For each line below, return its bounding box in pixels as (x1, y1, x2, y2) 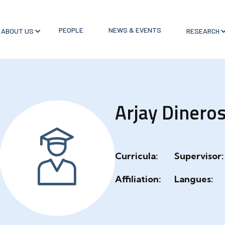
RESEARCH (186, 27, 219, 35)
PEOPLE (58, 25, 83, 34)
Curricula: (115, 150, 158, 162)
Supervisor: (174, 150, 224, 162)
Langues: (174, 173, 213, 185)
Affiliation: (115, 173, 161, 185)
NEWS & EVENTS (108, 25, 161, 34)
